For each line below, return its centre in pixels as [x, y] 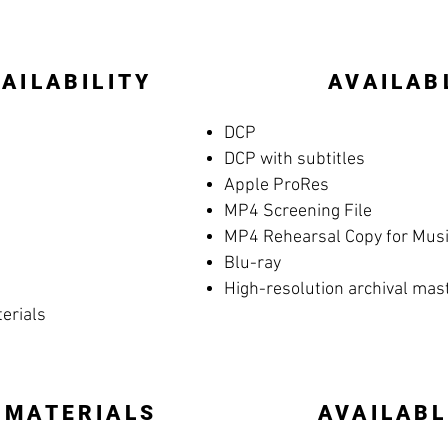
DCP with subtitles [294, 159]
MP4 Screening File [298, 211]
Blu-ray [252, 263]
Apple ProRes [276, 185]
